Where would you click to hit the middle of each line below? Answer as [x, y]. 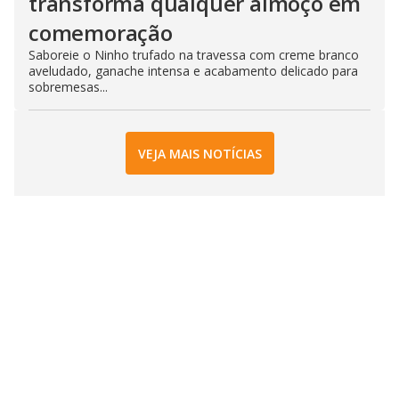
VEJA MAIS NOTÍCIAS [199, 153]
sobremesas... [68, 87]
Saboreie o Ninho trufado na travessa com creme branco [194, 55]
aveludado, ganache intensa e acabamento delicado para [193, 71]
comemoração [101, 33]
